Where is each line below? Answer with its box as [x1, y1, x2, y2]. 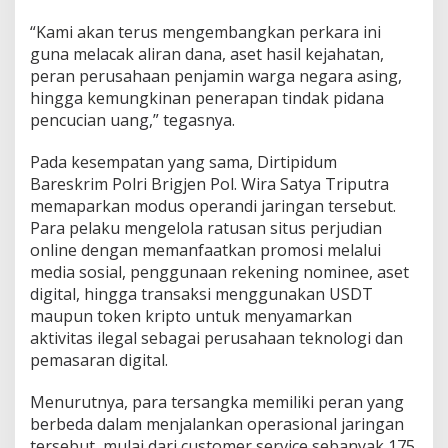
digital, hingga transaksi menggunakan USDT [30, 282, 373, 305]
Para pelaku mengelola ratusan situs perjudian [30, 216, 382, 239]
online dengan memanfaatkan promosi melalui [30, 238, 381, 261]
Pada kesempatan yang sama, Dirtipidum [30, 150, 337, 173]
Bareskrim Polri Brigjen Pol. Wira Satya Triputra [30, 172, 389, 195]
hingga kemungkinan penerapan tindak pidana [30, 86, 384, 109]
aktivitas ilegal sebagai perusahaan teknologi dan [30, 326, 403, 349]
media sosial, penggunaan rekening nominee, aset [30, 260, 409, 283]
